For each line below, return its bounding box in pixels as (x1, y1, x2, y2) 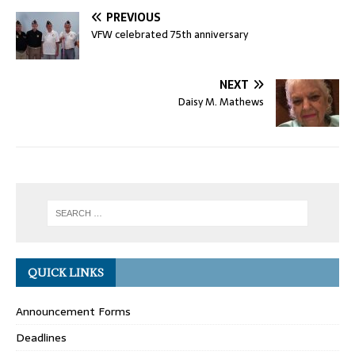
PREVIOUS (106, 9, 161, 27)
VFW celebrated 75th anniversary (91, 26, 248, 44)
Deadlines (16, 329, 67, 347)
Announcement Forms (16, 303, 131, 321)
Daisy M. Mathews (178, 94, 264, 111)
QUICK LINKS (28, 265, 104, 281)
